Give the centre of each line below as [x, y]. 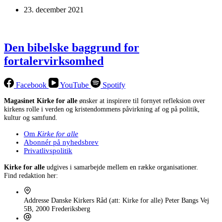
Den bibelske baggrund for [72, 47]
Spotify [114, 85]
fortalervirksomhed [54, 61]
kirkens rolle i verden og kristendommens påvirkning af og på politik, [102, 109]
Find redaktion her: [31, 175]
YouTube [74, 85]
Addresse [37, 200]
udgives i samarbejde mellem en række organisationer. [122, 167]
